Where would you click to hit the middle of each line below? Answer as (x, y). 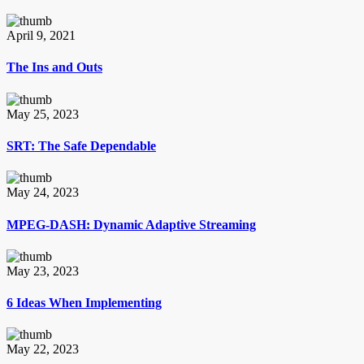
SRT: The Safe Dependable (81, 146)
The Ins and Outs (54, 67)
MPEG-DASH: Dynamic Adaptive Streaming (131, 224)
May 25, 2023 (43, 114)
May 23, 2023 (43, 271)
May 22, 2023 (43, 349)
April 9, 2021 (41, 36)
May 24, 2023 (43, 193)
